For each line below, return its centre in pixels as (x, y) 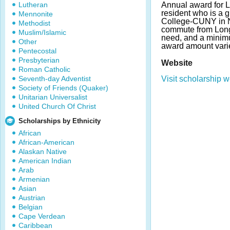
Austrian (32, 198)
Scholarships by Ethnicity (60, 121)
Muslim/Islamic (42, 32)
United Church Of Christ (57, 106)
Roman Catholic (44, 69)
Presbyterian (39, 60)
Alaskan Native (43, 151)
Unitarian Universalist (53, 97)
